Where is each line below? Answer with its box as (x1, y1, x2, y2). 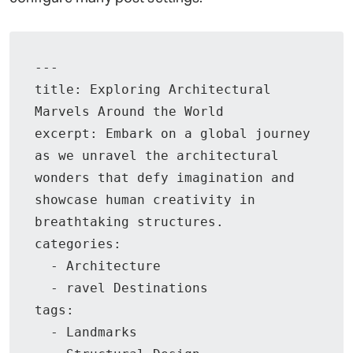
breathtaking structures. (35, 214, 224, 229)
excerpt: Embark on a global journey (35, 125, 310, 141)
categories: (35, 236, 121, 251)
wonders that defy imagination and (35, 169, 295, 185)
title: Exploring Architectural (35, 81, 271, 97)
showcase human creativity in (35, 191, 255, 207)
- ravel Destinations (35, 280, 50, 295)
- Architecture (35, 258, 50, 273)
